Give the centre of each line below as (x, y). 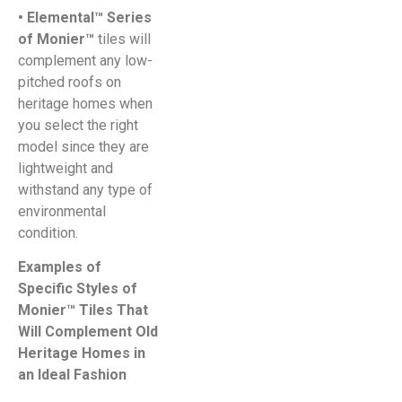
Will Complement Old (88, 331)
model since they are (83, 146)
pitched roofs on (70, 82)
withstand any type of (85, 189)
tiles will (122, 39)
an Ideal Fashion (72, 374)
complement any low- (85, 60)
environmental (62, 211)
